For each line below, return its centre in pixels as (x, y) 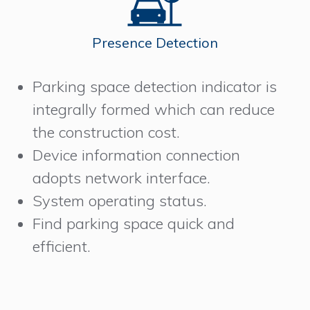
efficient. (62, 247)
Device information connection (137, 155)
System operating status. (120, 201)
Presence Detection (155, 43)
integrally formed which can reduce (154, 110)
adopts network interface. (122, 178)
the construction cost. (107, 133)
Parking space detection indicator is (155, 87)
